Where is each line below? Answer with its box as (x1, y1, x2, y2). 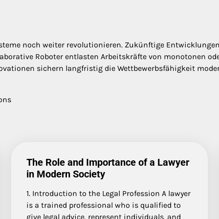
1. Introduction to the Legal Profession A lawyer (26, 189, 191, 198)
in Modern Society (26, 168, 105, 180)
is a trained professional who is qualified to (26, 200, 181, 210)
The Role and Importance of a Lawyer (26, 156, 189, 169)
